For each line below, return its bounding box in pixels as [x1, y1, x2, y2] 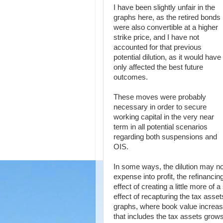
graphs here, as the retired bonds [113, 13, 221, 21]
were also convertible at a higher [113, 23, 218, 31]
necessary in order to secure [113, 103, 207, 111]
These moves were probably [113, 93, 206, 101]
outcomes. [113, 73, 148, 81]
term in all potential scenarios [113, 123, 208, 131]
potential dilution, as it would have [113, 53, 221, 61]
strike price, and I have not [113, 33, 199, 41]
